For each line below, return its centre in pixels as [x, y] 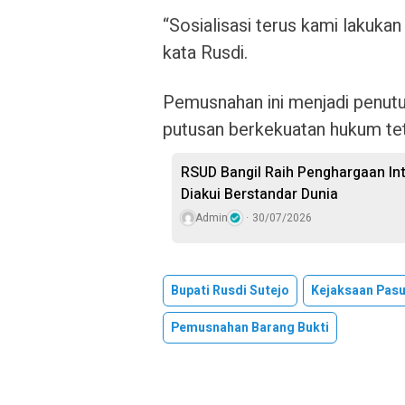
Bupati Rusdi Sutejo [230, 291]
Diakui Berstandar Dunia [259, 195]
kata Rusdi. [205, 53]
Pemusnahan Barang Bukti [250, 328]
